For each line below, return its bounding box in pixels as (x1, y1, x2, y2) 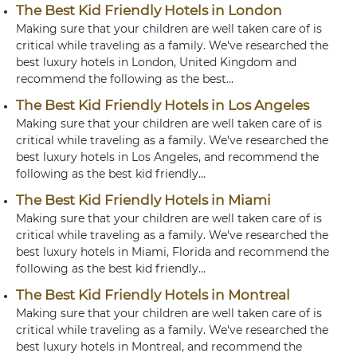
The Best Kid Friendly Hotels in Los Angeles (16, 97, 309, 113)
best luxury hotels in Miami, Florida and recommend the (16, 245, 329, 259)
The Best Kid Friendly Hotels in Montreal (16, 287, 290, 303)
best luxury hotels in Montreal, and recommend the (16, 339, 302, 354)
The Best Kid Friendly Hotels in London (16, 2, 282, 18)
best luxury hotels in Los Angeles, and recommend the (16, 150, 319, 164)
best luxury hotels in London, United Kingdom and (16, 55, 296, 69)
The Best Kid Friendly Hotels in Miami (16, 192, 271, 208)
